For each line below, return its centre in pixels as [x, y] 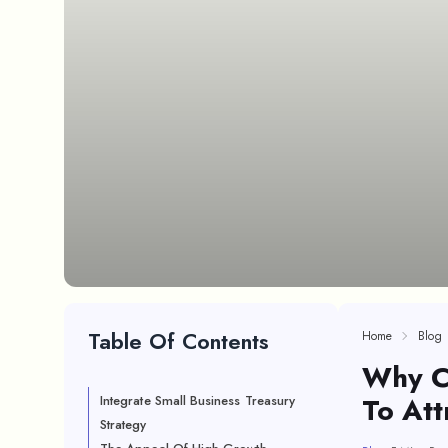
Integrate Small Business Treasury [198, 400]
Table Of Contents [178, 341]
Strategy [123, 424]
